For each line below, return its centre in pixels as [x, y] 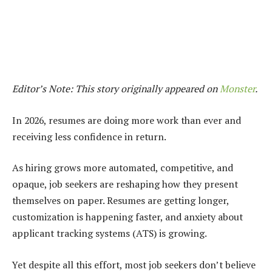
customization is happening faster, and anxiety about [127, 217]
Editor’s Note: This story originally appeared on [116, 89]
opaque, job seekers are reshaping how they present [125, 184]
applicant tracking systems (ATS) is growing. [110, 233]
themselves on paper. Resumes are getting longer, [121, 201]
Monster [237, 89]
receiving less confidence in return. [89, 136]
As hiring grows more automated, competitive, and [123, 168]
